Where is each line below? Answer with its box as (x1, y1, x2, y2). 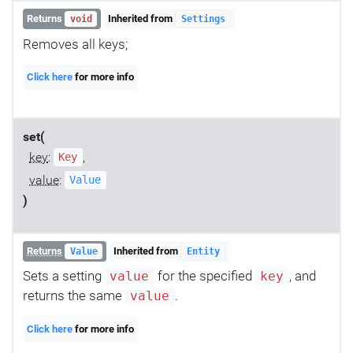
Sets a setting (23, 268, 105, 284)
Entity (186, 245, 220, 257)
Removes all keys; (23, 35, 128, 52)
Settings (180, 13, 225, 25)
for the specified (154, 268, 255, 284)
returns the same (23, 288, 125, 304)
